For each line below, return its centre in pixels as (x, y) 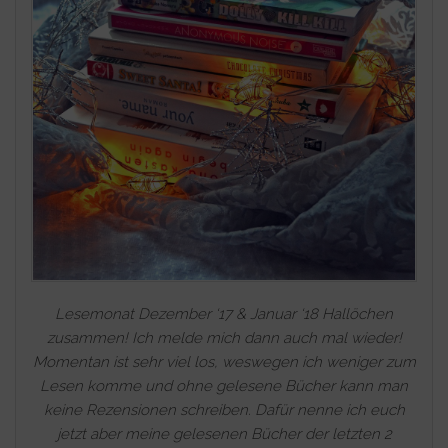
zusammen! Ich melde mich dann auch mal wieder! (224, 338)
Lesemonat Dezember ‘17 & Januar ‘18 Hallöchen (224, 314)
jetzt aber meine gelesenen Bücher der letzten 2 (224, 434)
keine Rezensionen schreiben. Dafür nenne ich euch (224, 410)
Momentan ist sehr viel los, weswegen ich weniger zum (224, 362)
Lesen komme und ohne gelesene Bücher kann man (224, 386)
